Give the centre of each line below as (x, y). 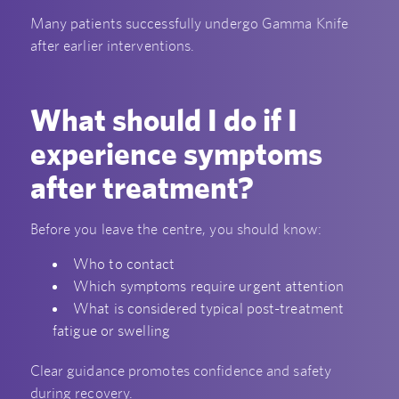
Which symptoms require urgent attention (208, 286)
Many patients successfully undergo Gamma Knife (189, 23)
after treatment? (142, 188)
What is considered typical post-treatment (209, 309)
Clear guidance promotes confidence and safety (181, 371)
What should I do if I (163, 120)
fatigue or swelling (111, 331)
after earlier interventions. (112, 45)
